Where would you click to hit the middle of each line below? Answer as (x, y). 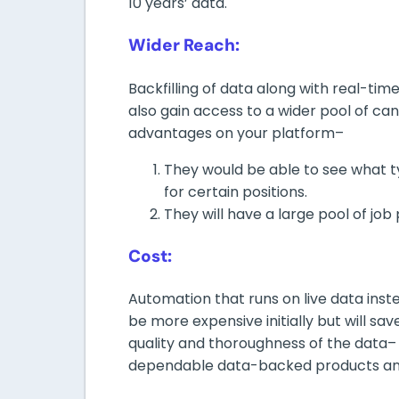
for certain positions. (237, 191)
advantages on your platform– (236, 133)
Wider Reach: (184, 45)
